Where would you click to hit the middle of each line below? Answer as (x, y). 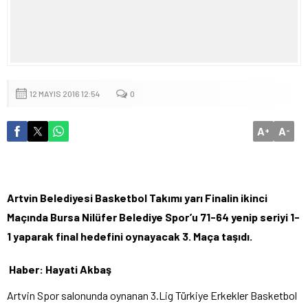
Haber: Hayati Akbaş (60, 269)
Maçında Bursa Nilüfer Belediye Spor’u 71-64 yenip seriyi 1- (153, 217)
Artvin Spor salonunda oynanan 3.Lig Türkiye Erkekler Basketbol (152, 295)
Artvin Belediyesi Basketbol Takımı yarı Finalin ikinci (137, 197)
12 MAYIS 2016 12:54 (65, 93)
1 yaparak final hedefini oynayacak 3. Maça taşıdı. (130, 236)
